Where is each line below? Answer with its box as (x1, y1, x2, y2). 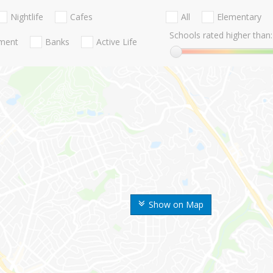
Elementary (216, 11, 261, 23)
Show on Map (149, 199, 204, 210)
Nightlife (10, 11, 43, 23)
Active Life (96, 36, 137, 48)
